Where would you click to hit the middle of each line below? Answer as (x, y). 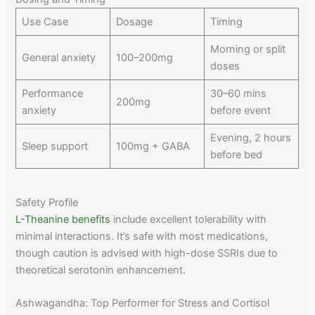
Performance (52, 93)
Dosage (134, 21)
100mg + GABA (153, 146)
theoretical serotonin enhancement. (101, 270)
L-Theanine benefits (63, 220)
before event (240, 110)
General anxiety (58, 57)
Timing (226, 21)
